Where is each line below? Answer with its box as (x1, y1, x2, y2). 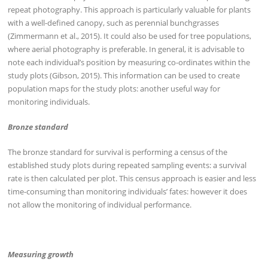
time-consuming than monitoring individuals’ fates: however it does (8, 185, 248, 197)
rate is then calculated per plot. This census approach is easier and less (8, 172, 257, 184)
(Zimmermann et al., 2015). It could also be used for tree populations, (8, 31, 252, 42)
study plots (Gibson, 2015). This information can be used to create (8, 70, 240, 81)
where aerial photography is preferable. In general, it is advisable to (8, 44, 245, 55)
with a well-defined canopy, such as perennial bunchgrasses (8, 17, 220, 29)
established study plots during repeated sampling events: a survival (8, 159, 247, 170)
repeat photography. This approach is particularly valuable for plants (8, 4, 251, 16)
